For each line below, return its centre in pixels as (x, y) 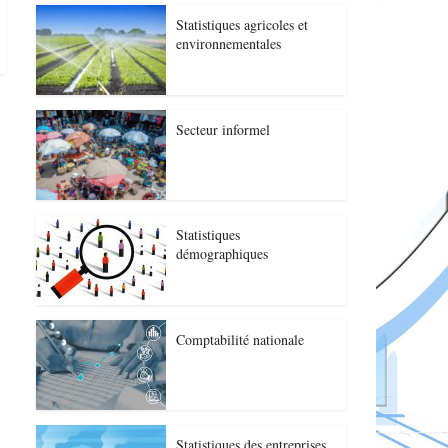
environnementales (228, 43)
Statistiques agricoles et (242, 24)
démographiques (222, 253)
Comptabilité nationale (240, 339)
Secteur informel (223, 129)
